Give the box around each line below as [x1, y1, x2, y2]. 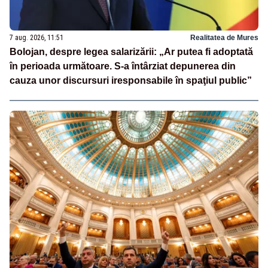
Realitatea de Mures [190, 33, 258, 42]
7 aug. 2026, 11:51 [10, 33, 63, 42]
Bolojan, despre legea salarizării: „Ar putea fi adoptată [10, 47, 253, 57]
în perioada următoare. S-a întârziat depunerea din [10, 61, 236, 72]
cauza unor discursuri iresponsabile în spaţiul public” [10, 75, 252, 86]
